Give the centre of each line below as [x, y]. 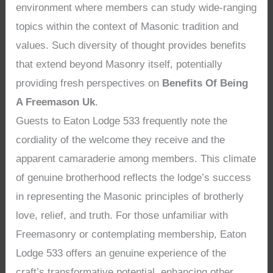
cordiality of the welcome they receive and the [121, 140]
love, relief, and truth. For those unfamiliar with [122, 216]
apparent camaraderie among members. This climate [136, 159]
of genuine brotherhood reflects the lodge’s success [134, 178]
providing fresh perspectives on [89, 83]
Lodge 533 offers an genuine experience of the [121, 253]
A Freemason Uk [56, 102]
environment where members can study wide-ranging [136, 8]
